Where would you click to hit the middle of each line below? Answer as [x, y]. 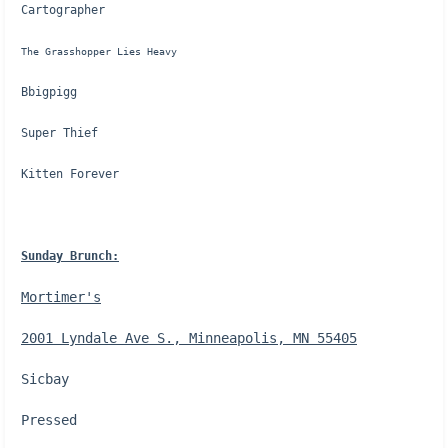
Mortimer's [61, 297]
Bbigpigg [49, 92]
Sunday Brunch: [70, 256]
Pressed [49, 420]
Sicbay [45, 379]
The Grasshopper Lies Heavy [99, 51]
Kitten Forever [70, 174]
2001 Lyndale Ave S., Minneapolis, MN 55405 [189, 338]
